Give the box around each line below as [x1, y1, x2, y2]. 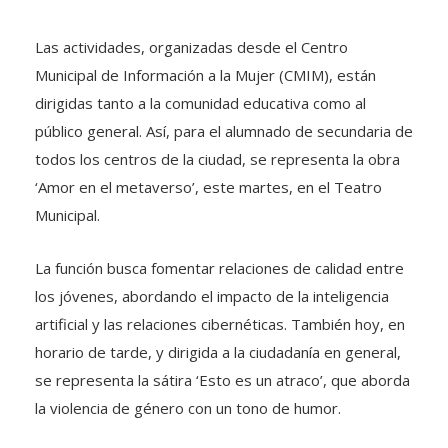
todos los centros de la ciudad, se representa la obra [35, 149, 400, 169]
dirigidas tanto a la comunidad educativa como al [35, 93, 366, 113]
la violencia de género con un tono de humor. [35, 398, 341, 418]
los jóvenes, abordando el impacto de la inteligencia [35, 286, 389, 306]
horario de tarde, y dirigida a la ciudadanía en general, [35, 342, 401, 362]
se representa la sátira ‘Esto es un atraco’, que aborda [35, 370, 410, 390]
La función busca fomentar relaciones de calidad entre [35, 258, 404, 278]
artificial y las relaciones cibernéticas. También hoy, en [35, 314, 405, 334]
